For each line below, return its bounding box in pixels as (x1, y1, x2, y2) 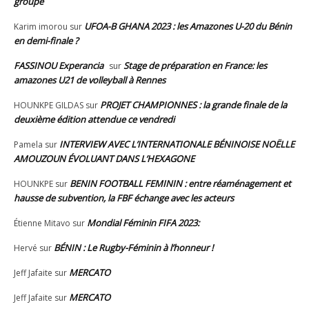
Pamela (14, 138, 43, 150)
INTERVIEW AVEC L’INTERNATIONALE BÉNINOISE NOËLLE (59, 137, 295, 150)
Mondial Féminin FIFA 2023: (87, 216, 199, 229)
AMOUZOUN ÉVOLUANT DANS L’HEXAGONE (14, 152, 195, 165)
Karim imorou (14, 20, 68, 32)
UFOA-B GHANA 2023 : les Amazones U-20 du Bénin (84, 19, 292, 32)
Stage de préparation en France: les (123, 59, 267, 72)
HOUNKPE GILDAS (14, 99, 83, 111)
